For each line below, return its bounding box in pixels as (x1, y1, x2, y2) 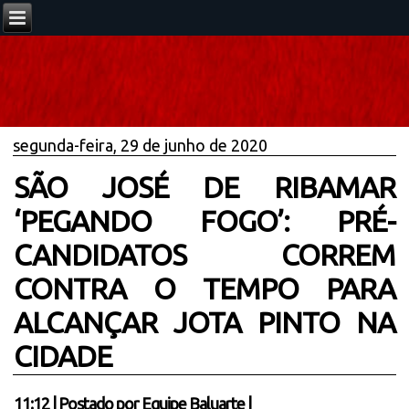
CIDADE (14, 340, 113, 372)
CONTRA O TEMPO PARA (14, 272, 395, 305)
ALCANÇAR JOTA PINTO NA (14, 306, 395, 339)
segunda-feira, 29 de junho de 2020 (13, 136, 268, 154)
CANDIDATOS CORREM (14, 238, 395, 271)
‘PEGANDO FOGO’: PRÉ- (14, 204, 395, 237)
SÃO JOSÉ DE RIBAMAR (14, 171, 395, 204)
